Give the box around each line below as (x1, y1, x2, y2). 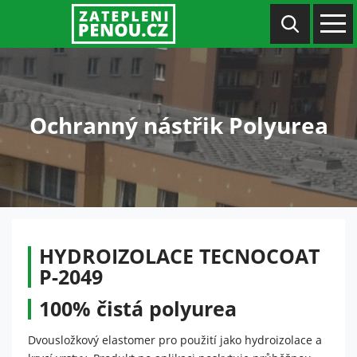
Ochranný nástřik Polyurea (29, 109, 328, 140)
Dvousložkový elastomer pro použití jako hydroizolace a (28, 332, 322, 347)
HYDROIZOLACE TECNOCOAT (39, 243, 320, 269)
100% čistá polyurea (39, 296, 237, 322)
